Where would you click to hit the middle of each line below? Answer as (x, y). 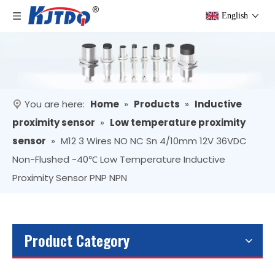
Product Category (77, 240)
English (235, 16)
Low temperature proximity (178, 123)
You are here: (55, 104)
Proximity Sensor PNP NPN (70, 178)
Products (157, 104)
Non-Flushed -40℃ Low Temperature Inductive (119, 160)
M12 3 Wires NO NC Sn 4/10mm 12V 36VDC (154, 141)
